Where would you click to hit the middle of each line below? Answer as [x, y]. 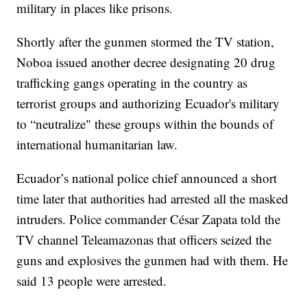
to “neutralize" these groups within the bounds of [145, 124]
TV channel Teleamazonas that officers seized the [144, 240]
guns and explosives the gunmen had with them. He [152, 260]
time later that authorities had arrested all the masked [153, 199]
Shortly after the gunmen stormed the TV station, [146, 42]
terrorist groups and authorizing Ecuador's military [148, 103]
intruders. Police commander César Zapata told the [149, 219]
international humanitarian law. [97, 145]
